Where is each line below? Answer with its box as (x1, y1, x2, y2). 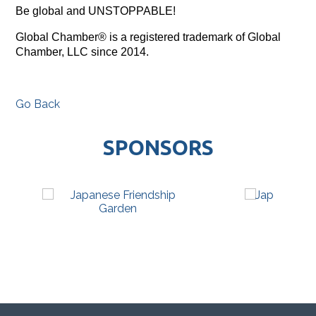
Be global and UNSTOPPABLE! (16, 4, 176, 17)
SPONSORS (102, 135, 214, 159)
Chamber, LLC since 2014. (16, 45, 150, 58)
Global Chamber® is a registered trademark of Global (16, 30, 281, 43)
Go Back (16, 97, 61, 111)
